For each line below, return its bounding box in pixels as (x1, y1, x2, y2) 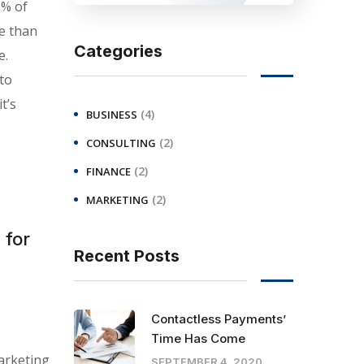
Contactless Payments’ (151, 310, 286, 327)
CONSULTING (86, 135, 156, 150)
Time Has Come (151, 330, 245, 346)
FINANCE (86, 163, 131, 179)
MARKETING (86, 192, 149, 207)
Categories (74, 41, 162, 61)
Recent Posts (74, 245, 180, 266)
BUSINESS (86, 106, 137, 122)
